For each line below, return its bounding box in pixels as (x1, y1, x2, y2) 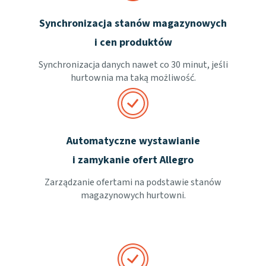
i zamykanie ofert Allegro (72, 153, 194, 167)
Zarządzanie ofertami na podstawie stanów (45, 176, 221, 189)
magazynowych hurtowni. (80, 189, 186, 202)
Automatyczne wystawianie (66, 134, 200, 148)
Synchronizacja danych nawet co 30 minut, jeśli (38, 58, 228, 71)
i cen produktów (94, 35, 172, 50)
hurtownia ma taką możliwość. (70, 71, 196, 84)
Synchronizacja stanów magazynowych (39, 16, 227, 31)
